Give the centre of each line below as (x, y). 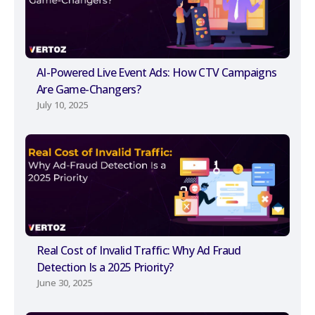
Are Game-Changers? (89, 90)
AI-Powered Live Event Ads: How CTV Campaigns (157, 73)
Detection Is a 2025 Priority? (105, 268)
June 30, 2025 (65, 283)
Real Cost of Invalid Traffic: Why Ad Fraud (139, 251)
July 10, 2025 (63, 105)
